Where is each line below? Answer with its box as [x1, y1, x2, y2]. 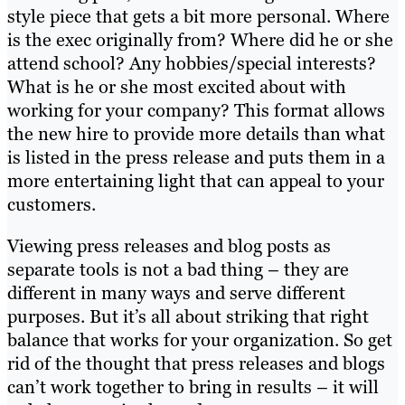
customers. [7, 192, 96, 216]
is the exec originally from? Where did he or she [7, 27, 393, 52]
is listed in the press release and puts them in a [7, 145, 385, 169]
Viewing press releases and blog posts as [7, 233, 331, 258]
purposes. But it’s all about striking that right [7, 304, 369, 328]
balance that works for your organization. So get [7, 327, 392, 352]
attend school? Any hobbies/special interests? [7, 51, 376, 75]
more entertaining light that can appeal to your [7, 168, 384, 193]
